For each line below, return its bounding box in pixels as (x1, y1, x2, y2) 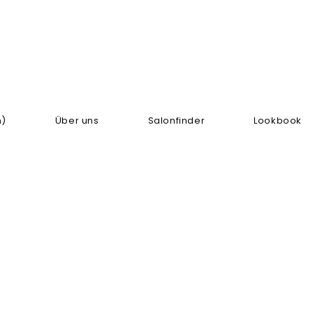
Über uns (54, 114, 99, 127)
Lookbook (254, 114, 302, 127)
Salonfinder (147, 114, 205, 127)
